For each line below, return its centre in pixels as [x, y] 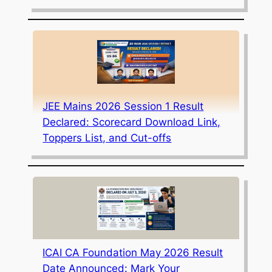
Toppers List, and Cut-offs [107, 138]
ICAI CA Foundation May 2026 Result [133, 252]
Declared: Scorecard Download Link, [132, 122]
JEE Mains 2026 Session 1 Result [123, 106]
